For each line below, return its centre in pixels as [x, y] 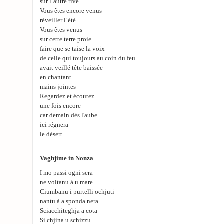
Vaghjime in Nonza [67, 158]
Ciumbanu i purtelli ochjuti [77, 192]
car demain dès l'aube [69, 115]
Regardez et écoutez [67, 96]
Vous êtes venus [61, 30]
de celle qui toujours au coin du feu [88, 58]
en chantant [56, 77]
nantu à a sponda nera [69, 201]
